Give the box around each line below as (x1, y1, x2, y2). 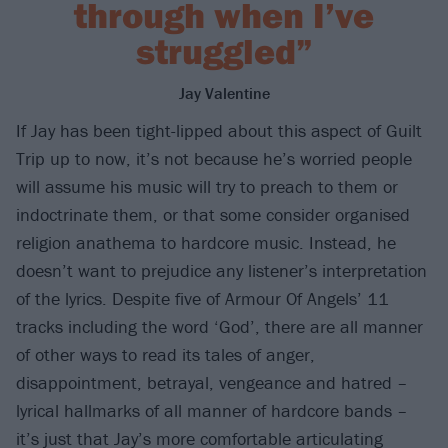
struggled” (135, 28, 313, 74)
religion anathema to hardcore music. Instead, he (16, 231, 396, 255)
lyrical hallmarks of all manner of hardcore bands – (16, 399, 408, 423)
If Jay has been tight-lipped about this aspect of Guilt (16, 119, 422, 143)
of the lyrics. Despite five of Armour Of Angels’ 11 (16, 287, 389, 311)
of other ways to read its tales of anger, (16, 343, 315, 367)
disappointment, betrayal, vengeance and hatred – (16, 371, 408, 395)
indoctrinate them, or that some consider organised (16, 203, 410, 227)
